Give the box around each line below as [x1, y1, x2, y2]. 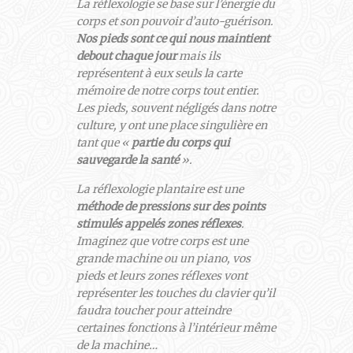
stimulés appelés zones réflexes [76, 216, 241, 231]
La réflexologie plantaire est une [76, 181, 243, 196]
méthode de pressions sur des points [76, 199, 266, 214]
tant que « [76, 135, 132, 150]
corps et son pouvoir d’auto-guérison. [76, 13, 273, 28]
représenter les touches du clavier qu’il [76, 285, 275, 300]
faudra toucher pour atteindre [76, 303, 231, 318]
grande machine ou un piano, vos [76, 251, 251, 266]
